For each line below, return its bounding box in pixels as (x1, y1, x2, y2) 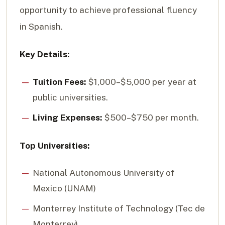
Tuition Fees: (32, 76, 86, 87)
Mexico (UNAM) (32, 183, 96, 194)
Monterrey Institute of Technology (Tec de (32, 203, 205, 213)
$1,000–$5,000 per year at (86, 76, 196, 87)
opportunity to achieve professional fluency (20, 5, 197, 16)
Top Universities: (20, 140, 90, 151)
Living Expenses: (32, 112, 102, 123)
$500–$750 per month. (102, 112, 199, 123)
